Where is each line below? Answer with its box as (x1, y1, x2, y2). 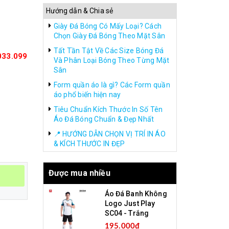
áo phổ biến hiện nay (53, 90, 121, 99)
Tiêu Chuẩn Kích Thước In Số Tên (53, 105, 163, 113)
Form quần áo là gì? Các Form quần (53, 81, 170, 89)
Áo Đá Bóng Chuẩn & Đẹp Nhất (53, 115, 154, 123)
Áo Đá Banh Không (104, 190, 167, 198)
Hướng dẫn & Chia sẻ (45, 7, 113, 15)
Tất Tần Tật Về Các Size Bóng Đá (53, 47, 164, 55)
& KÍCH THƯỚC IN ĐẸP (53, 140, 125, 148)
